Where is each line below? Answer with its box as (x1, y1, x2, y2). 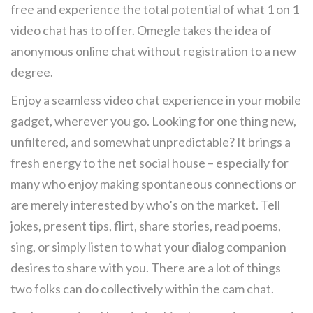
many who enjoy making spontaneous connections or (10, 176, 296, 191)
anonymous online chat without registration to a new (10, 43, 296, 59)
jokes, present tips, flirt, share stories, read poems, (10, 218, 281, 233)
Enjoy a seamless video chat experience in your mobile (10, 92, 301, 108)
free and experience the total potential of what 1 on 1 (10, 1, 299, 17)
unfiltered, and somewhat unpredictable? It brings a (10, 134, 291, 150)
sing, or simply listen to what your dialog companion (10, 239, 286, 254)
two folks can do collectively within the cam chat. (10, 281, 274, 296)
